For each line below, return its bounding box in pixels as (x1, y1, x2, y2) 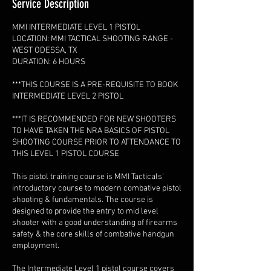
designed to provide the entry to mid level (12, 206, 158, 217)
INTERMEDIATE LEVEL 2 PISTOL (12, 91, 123, 102)
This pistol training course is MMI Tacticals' (12, 172, 164, 183)
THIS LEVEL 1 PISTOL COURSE (12, 149, 119, 160)
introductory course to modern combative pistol (12, 183, 181, 194)
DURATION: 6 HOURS (12, 57, 85, 68)
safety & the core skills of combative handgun (12, 229, 174, 240)
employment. (12, 241, 59, 252)
